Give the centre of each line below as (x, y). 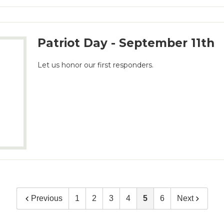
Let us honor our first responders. (96, 65)
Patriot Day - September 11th (126, 43)
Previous (46, 198)
